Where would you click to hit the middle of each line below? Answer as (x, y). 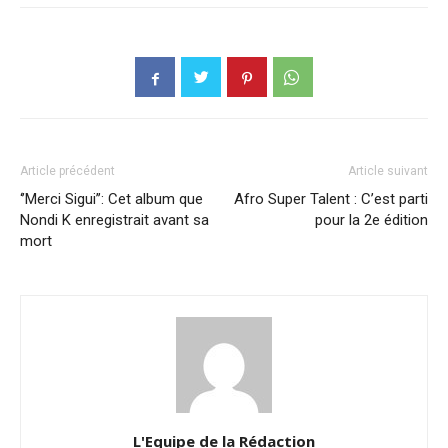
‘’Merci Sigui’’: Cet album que (111, 199)
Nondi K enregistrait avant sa (114, 220)
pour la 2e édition (371, 220)
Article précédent (67, 171)
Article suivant (388, 171)
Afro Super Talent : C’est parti (331, 199)
